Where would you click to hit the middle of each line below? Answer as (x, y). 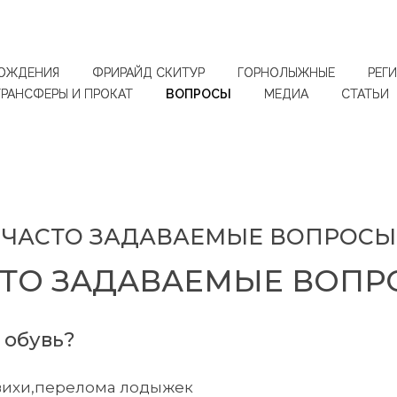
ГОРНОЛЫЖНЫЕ (286, 73)
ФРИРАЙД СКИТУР (148, 73)
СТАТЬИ (365, 94)
